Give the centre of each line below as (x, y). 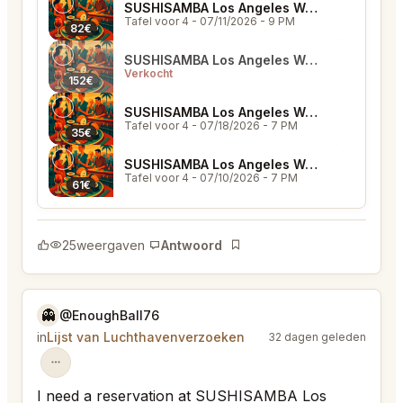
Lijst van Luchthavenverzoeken (146, 336)
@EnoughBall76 (109, 315)
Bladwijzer (259, 254)
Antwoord (192, 245)
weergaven (111, 245)
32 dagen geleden (317, 336)
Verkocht (148, 73)
